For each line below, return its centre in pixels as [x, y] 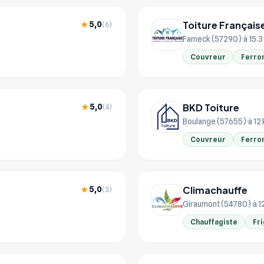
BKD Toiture [211, 107]
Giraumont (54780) [217, 204]
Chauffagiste [214, 222]
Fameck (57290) [212, 39]
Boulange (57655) [214, 121]
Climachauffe [215, 190]
